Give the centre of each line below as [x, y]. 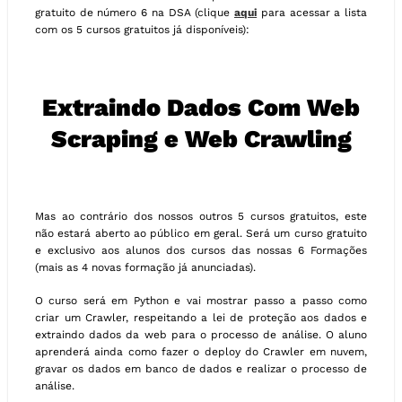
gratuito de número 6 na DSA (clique [135, 13]
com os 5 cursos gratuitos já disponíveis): [142, 30]
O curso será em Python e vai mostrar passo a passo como [201, 301]
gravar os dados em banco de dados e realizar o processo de [201, 369]
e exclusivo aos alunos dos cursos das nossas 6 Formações [201, 251]
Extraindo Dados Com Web [201, 107]
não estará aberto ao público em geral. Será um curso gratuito [201, 234]
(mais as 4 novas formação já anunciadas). [145, 268]
